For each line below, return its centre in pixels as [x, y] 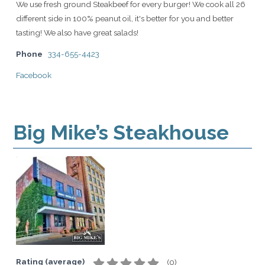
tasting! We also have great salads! [77, 33]
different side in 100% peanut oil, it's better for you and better [125, 18]
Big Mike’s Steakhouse [121, 132]
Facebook [34, 75]
